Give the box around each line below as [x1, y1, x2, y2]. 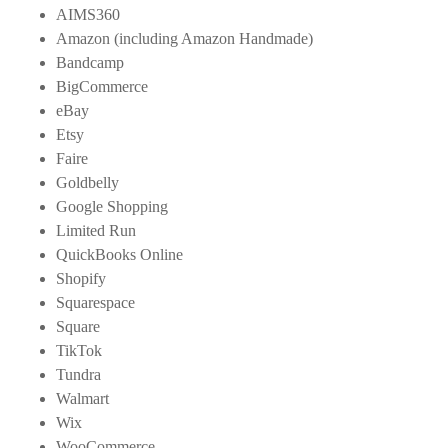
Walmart [56, 389, 109, 407]
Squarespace [56, 293, 135, 311]
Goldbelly [56, 173, 119, 191]
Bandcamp [56, 53, 124, 71]
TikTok [56, 341, 102, 359]
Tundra [56, 365, 101, 383]
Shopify [56, 269, 106, 287]
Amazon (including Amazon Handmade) [56, 29, 313, 47]
